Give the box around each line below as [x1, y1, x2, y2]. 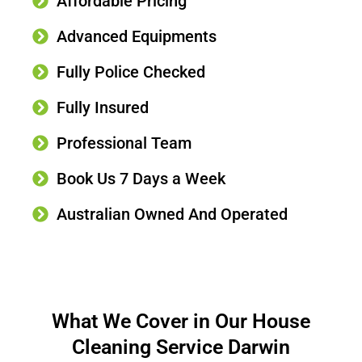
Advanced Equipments [57, 26, 217, 46]
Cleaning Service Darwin [72, 335, 290, 359]
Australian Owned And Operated [57, 204, 288, 224]
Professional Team [57, 133, 192, 153]
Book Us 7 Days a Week [57, 168, 225, 188]
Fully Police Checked [57, 61, 205, 82]
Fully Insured [57, 97, 149, 117]
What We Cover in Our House [52, 309, 310, 333]
